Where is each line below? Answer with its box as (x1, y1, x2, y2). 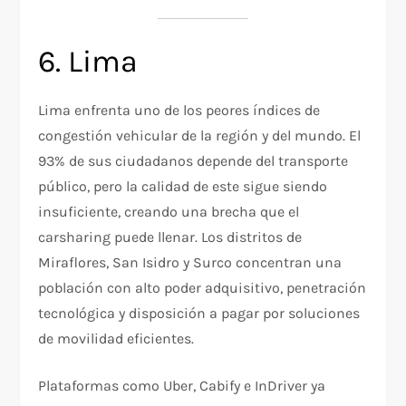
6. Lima (38, 43, 139, 81)
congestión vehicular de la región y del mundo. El (38, 127, 362, 145)
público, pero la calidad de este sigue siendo (38, 178, 328, 196)
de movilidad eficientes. (38, 330, 195, 348)
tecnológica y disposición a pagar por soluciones (38, 304, 361, 323)
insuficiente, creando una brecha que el (38, 203, 300, 221)
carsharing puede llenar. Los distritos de (38, 228, 303, 246)
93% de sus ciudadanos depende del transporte (38, 152, 349, 170)
